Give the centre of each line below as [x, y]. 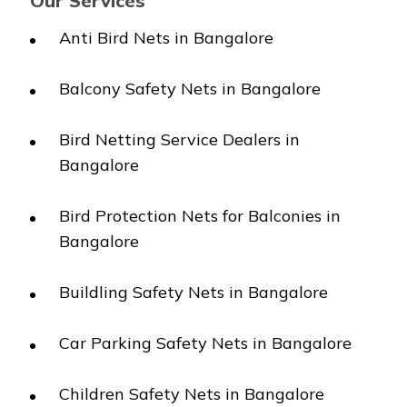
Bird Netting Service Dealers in [180, 139]
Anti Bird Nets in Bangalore [167, 38]
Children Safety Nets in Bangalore [192, 394]
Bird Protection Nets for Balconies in [200, 216]
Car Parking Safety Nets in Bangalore [206, 343]
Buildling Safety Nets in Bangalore [194, 292]
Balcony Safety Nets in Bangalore [190, 89]
